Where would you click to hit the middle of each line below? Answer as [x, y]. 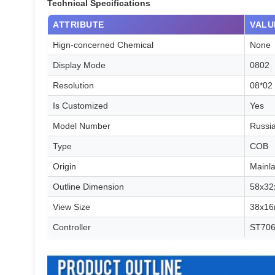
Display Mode [79, 65]
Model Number [82, 126]
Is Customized [81, 106]
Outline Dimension [89, 187]
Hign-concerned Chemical [103, 45]
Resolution [74, 85]
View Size [72, 207]
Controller [72, 227]
